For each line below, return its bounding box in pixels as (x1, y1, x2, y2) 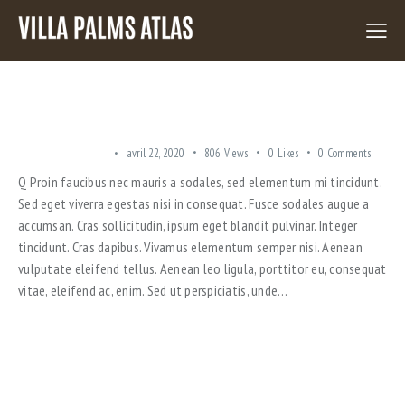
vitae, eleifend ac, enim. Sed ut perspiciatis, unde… (18, 280, 288, 299)
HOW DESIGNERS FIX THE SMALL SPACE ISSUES (18, 106, 297, 130)
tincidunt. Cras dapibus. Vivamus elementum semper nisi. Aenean (18, 237, 363, 256)
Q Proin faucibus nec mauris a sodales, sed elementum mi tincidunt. (18, 172, 381, 191)
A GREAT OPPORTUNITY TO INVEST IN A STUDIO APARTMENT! (18, 369, 379, 393)
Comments (327, 146, 372, 162)
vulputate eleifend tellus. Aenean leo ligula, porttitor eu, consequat (18, 259, 387, 278)
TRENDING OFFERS (18, 145, 107, 161)
